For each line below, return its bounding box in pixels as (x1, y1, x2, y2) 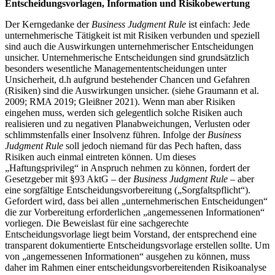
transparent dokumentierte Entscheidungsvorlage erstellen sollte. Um (5, 240, 269, 251)
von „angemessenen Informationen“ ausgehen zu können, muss (5, 251, 250, 262)
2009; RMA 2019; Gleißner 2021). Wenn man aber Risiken (5, 96, 235, 107)
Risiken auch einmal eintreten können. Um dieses (5, 152, 196, 163)
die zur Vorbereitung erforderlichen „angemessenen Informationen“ (5, 207, 265, 218)
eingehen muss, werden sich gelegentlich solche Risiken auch (5, 107, 242, 118)
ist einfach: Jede (186, 19, 250, 30)
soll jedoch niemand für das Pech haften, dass (63, 141, 241, 152)
